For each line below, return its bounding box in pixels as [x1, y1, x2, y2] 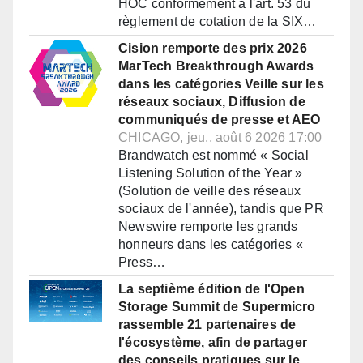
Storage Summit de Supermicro [118, 300, 316, 314]
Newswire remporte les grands [118, 220, 298, 234]
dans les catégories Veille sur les [118, 77, 324, 92]
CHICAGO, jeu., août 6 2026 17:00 [118, 130, 322, 145]
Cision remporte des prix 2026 [118, 41, 307, 56]
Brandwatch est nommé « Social [118, 148, 309, 163]
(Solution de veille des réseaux [118, 184, 301, 199]
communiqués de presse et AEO [118, 113, 321, 127]
